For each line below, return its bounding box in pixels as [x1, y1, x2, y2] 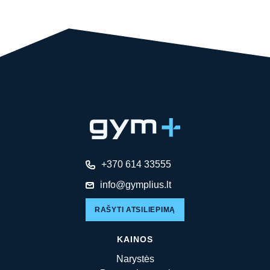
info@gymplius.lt [100, 179, 172, 190]
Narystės [116, 253, 154, 264]
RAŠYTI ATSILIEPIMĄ [95, 205, 175, 214]
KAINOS [117, 234, 153, 244]
